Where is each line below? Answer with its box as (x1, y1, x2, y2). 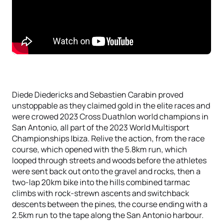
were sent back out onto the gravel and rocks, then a (12, 166, 201, 177)
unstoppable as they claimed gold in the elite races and (12, 100, 210, 111)
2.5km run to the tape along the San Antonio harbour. (12, 210, 204, 221)
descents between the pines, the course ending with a (12, 199, 208, 210)
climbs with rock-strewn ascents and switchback (12, 188, 189, 199)
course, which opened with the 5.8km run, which (12, 144, 187, 155)
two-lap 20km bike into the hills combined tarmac (12, 177, 190, 188)
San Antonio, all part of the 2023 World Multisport (12, 122, 189, 133)
